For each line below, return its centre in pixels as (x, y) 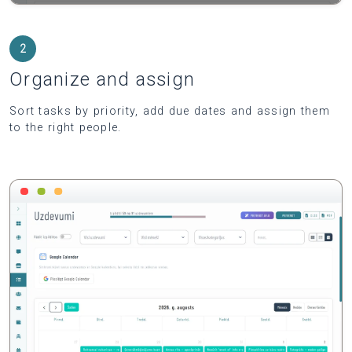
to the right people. (66, 127)
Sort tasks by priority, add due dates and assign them (170, 111)
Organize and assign (103, 79)
